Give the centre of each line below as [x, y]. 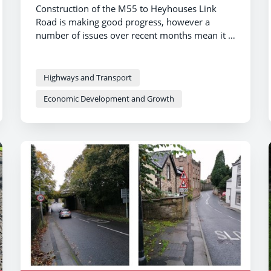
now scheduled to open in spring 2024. [117, 48]
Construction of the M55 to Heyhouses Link [126, 8]
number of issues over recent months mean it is [135, 35]
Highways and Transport [88, 77]
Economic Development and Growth [109, 98]
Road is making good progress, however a [123, 21]
